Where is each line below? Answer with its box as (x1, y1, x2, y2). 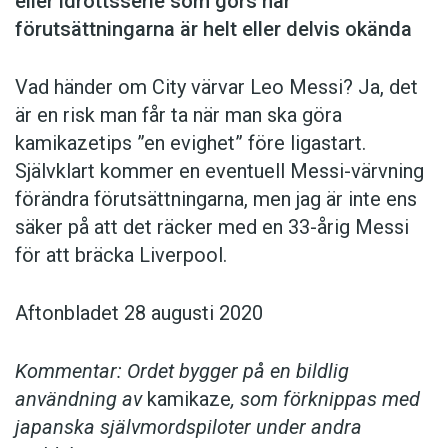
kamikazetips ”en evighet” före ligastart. (15, 131, 366, 156)
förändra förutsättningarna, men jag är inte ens (15, 187, 417, 212)
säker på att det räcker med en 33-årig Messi (15, 215, 409, 240)
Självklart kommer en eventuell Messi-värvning (15, 159, 424, 184)
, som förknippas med (231, 387, 420, 412)
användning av (15, 387, 147, 412)
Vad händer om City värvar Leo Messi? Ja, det (15, 75, 418, 100)
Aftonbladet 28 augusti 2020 (15, 301, 263, 326)
